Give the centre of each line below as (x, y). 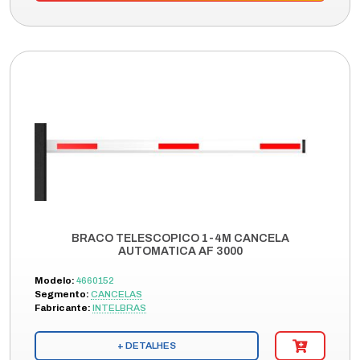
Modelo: (55, 280)
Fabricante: (63, 308)
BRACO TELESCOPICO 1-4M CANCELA (180, 238)
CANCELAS (117, 294)
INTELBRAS (119, 308)
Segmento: (62, 294)
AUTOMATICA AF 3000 (180, 251)
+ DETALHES (147, 346)
